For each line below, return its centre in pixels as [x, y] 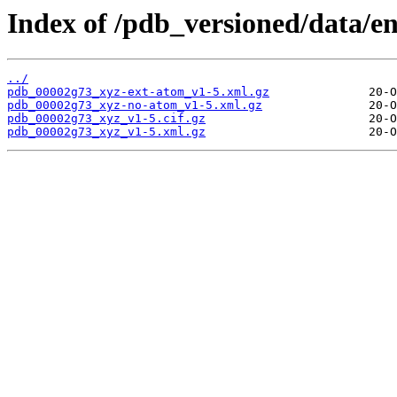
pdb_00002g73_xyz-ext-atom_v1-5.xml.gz [138, 92]
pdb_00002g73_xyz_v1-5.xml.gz [106, 132]
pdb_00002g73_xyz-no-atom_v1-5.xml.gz [135, 105]
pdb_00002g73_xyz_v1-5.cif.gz [106, 119]
